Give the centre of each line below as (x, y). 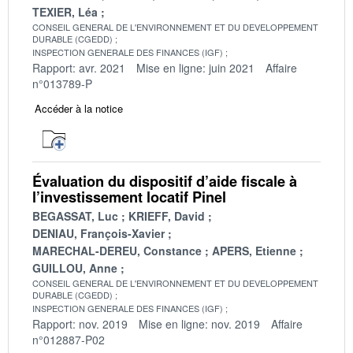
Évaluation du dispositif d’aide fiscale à (165, 181)
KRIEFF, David (167, 216)
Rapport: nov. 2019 (80, 323)
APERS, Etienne (254, 250)
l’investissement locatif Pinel (129, 197)
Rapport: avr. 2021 (79, 67)
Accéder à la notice (79, 108)
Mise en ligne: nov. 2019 (199, 323)
